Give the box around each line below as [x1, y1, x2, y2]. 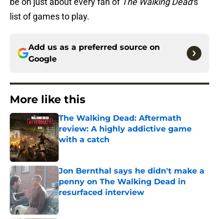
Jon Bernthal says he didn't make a [59, 166, 204, 176]
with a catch [59, 135, 109, 145]
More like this [10, 93, 86, 107]
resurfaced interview [59, 188, 144, 197]
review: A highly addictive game [59, 124, 192, 134]
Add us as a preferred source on [28, 43, 160, 52]
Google [28, 54, 57, 64]
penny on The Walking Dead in [59, 177, 186, 187]
